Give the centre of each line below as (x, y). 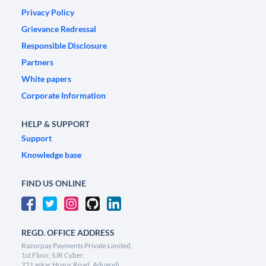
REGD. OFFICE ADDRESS (68, 233)
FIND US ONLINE (54, 183)
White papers (46, 79)
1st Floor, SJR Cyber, (53, 255)
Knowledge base (51, 155)
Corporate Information (64, 96)
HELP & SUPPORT (56, 124)
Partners (37, 62)
